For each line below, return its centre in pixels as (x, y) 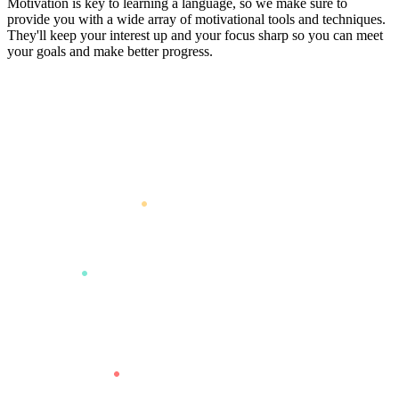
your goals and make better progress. (110, 52)
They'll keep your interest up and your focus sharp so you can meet (195, 36)
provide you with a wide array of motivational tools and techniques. (196, 20)
